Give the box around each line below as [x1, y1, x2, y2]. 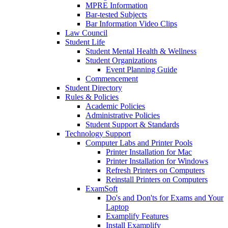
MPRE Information [85, 1, 148, 10]
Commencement [85, 74, 138, 83]
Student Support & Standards [85, 120, 179, 129]
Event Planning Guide [106, 65, 177, 74]
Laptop [106, 203, 129, 212]
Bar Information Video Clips [85, 19, 177, 28]
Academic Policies [85, 102, 145, 111]
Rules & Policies [65, 93, 119, 102]
